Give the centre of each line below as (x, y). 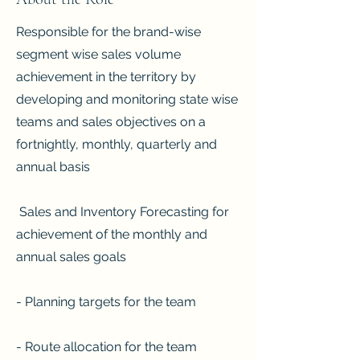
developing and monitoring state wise (127, 99)
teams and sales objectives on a (111, 122)
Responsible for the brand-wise (108, 32)
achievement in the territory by (106, 77)
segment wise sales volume (98, 54)
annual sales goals (71, 257)
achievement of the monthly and (112, 234)
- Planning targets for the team (106, 302)
